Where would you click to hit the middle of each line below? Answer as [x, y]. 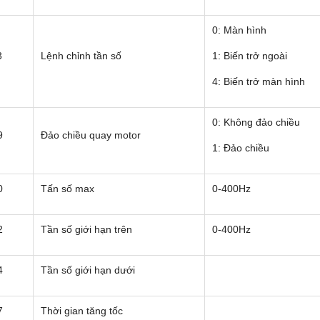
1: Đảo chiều [241, 148]
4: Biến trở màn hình [259, 82]
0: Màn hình [239, 30]
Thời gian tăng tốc [82, 311]
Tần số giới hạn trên [86, 230]
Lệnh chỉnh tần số [81, 56]
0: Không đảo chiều [256, 122]
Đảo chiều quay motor [91, 135]
